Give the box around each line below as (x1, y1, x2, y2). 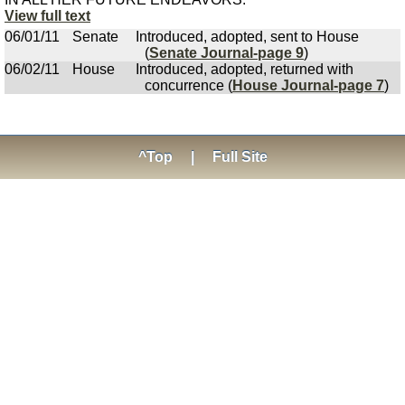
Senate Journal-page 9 (149, 45, 304, 61)
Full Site (212, 149, 268, 165)
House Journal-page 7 (232, 78, 384, 93)
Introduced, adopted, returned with (136, 61, 353, 77)
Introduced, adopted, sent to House (136, 29, 359, 44)
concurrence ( (145, 78, 232, 93)
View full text (5, 8, 90, 24)
